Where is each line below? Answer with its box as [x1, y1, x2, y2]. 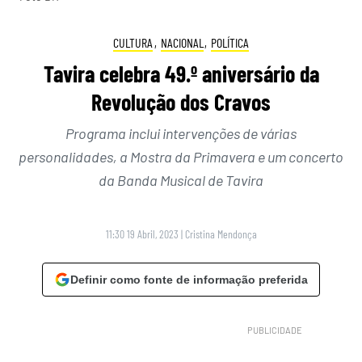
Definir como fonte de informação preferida [70, 273, 308, 287]
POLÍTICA [210, 34, 249, 50]
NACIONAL [160, 34, 204, 50]
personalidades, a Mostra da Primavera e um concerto [19, 148, 343, 166]
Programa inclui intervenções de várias [65, 124, 297, 143]
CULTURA [113, 34, 154, 50]
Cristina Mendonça [184, 227, 257, 242]
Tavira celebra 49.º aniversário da [43, 60, 319, 88]
